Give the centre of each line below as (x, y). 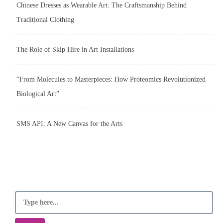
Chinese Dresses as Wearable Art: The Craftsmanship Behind (102, 5)
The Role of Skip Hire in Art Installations (75, 49)
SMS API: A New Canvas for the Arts (69, 123)
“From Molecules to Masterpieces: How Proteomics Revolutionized (111, 79)
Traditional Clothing (45, 19)
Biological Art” (38, 94)
